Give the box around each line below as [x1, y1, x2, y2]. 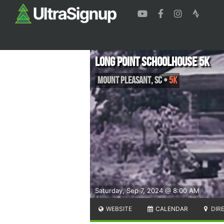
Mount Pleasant [97, 74, 151, 86]
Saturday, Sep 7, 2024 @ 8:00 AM [95, 186, 199, 194]
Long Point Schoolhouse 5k [95, 54, 209, 70]
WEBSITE [104, 204, 132, 212]
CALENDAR [153, 204, 188, 212]
